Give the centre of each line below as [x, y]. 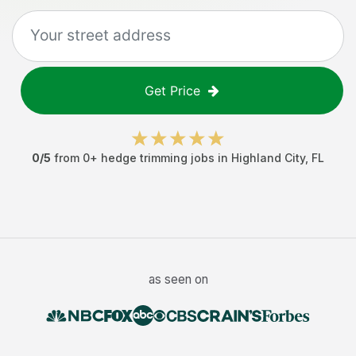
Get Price [172, 91]
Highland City [268, 158]
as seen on [178, 279]
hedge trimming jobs [158, 158]
